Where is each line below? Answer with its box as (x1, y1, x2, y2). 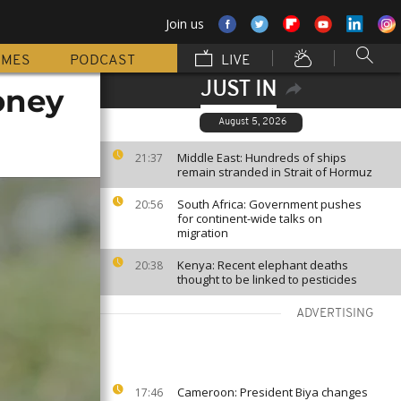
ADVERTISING (296, 307, 374, 320)
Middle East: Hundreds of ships (177, 149, 346, 166)
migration (177, 225, 228, 241)
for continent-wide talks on (177, 210, 322, 226)
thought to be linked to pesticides (177, 271, 357, 287)
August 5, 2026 (218, 117, 286, 127)
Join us (166, 15, 204, 32)
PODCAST (70, 54, 135, 68)
